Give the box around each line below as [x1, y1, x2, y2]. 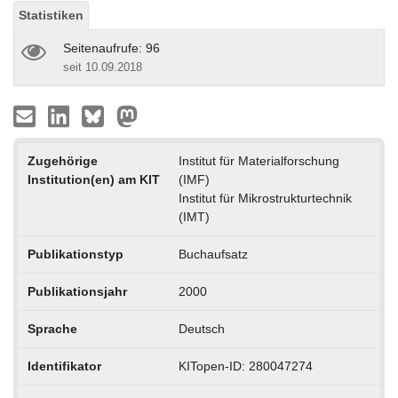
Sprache [27, 321, 77, 336]
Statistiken [19, 7, 84, 22]
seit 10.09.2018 [63, 60, 142, 74]
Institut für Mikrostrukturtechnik [178, 190, 352, 205]
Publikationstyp [27, 246, 123, 261]
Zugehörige [27, 153, 98, 168]
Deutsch [178, 321, 225, 336]
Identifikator [27, 358, 101, 373]
